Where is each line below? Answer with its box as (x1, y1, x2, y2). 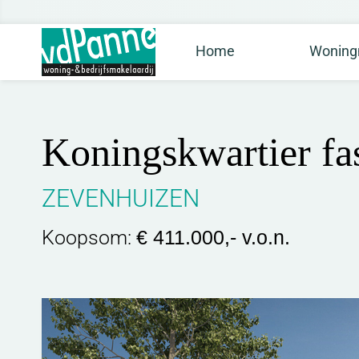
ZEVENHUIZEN (42, 184, 200, 212)
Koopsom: (42, 226, 136, 249)
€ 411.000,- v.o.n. (136, 226, 290, 248)
